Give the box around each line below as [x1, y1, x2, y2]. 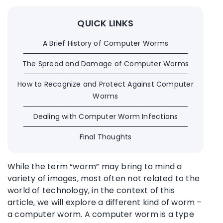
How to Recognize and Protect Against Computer [17, 79, 194, 89]
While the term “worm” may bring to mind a [7, 160, 182, 172]
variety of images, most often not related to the [7, 172, 200, 184]
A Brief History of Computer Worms [43, 38, 168, 48]
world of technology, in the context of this [7, 184, 175, 196]
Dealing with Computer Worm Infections [33, 111, 178, 121]
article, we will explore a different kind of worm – [7, 196, 202, 208]
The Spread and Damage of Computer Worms [22, 58, 189, 69]
